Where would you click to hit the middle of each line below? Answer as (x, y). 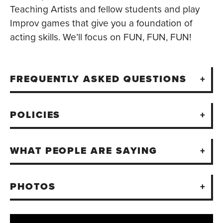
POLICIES (35, 114)
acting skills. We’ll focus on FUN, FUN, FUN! (101, 36)
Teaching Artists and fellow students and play (105, 8)
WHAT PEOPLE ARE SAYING (84, 150)
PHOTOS (33, 186)
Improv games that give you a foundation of (101, 22)
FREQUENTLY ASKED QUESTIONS (98, 79)
